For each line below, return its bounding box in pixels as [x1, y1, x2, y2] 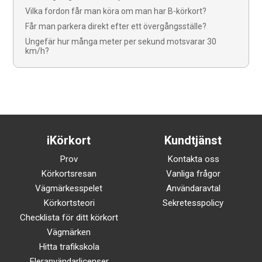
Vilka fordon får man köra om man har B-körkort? [25, 6, 207, 16]
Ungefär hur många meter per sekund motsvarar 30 [25, 36, 217, 46]
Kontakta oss [167, 153, 219, 164]
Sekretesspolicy [163, 197, 224, 208]
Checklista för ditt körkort [19, 212, 118, 223]
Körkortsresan [41, 168, 97, 179]
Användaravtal [166, 182, 220, 194]
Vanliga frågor [166, 168, 220, 179]
